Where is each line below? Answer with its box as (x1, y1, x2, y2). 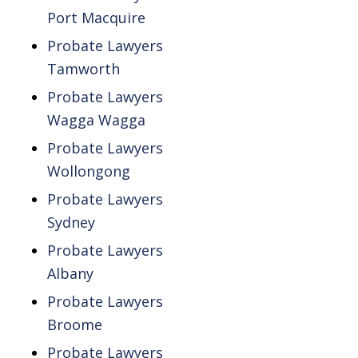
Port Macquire (46, 8, 145, 28)
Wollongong (46, 161, 130, 181)
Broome (46, 315, 102, 335)
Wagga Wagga (46, 110, 145, 130)
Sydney (46, 213, 95, 233)
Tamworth (46, 59, 120, 79)
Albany (46, 264, 93, 284)
